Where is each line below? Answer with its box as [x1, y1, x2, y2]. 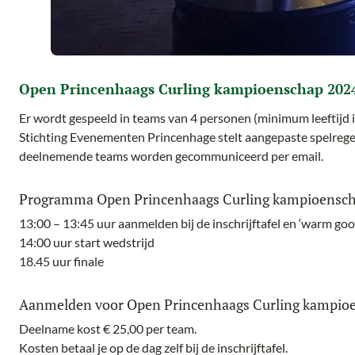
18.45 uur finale [19, 254, 104, 269]
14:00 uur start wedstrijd [19, 235, 155, 250]
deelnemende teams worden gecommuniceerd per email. [19, 148, 323, 164]
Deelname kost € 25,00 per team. [19, 321, 197, 337]
